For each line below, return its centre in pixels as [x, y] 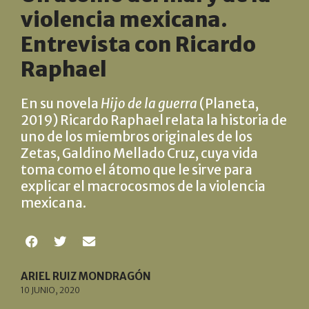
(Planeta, [228, 103]
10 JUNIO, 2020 [50, 290]
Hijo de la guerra [149, 103]
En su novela [61, 103]
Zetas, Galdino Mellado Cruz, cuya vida [139, 153]
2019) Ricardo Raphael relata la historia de [154, 120]
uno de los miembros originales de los [137, 136]
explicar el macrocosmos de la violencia [143, 186]
